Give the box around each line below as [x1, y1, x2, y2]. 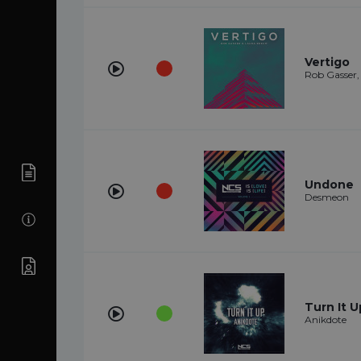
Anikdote [305, 313, 346, 326]
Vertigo [305, 55, 350, 69]
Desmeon [305, 191, 349, 203]
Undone [305, 177, 354, 192]
